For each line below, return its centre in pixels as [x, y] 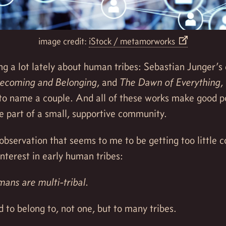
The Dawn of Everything [170, 82]
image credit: [63, 41]
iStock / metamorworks [133, 41]
